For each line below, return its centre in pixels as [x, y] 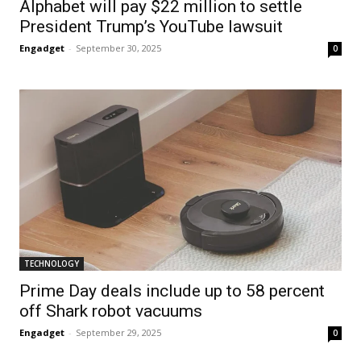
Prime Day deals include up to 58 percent [172, 290]
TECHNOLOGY [52, 263]
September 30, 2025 [118, 48]
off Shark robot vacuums [111, 311]
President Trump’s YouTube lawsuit [151, 26]
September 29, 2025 [118, 332]
